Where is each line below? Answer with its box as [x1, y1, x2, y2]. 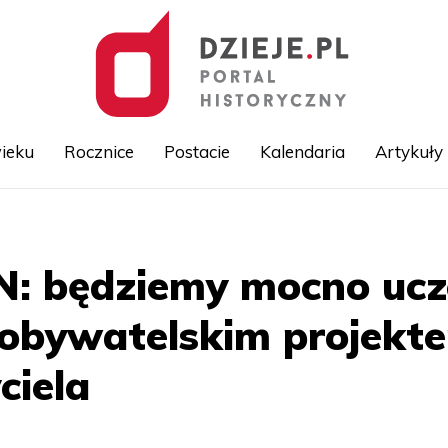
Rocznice [63, 141, 134, 162]
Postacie [163, 141, 230, 162]
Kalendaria [259, 141, 345, 162]
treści [224, 258, 258, 274]
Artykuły [374, 141, 443, 162]
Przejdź [224, 214, 271, 230]
